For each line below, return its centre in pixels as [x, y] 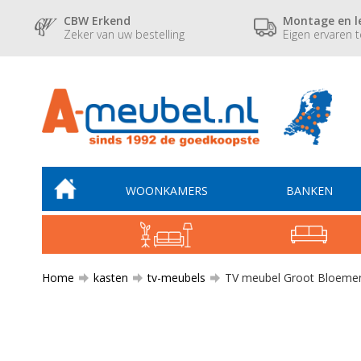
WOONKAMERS [166, 191]
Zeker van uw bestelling [124, 34]
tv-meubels [176, 278]
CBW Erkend [98, 20]
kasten [111, 278]
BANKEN [309, 191]
